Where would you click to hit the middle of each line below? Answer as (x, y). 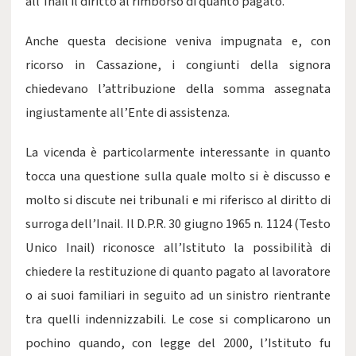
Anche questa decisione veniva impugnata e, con (178, 41)
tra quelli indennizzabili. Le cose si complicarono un (178, 319)
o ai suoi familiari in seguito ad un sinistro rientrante (178, 296)
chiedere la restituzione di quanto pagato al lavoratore (178, 272)
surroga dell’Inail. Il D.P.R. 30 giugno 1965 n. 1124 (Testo (178, 224)
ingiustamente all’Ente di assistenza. (128, 113)
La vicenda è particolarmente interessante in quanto (178, 153)
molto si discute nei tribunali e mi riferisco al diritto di (178, 200)
